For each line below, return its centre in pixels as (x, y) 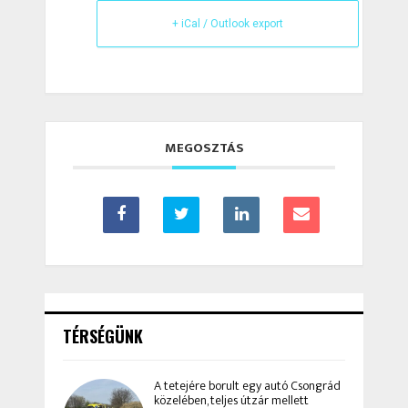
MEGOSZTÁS (204, 148)
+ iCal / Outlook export (228, 24)
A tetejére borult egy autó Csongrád (247, 386)
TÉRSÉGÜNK (103, 337)
